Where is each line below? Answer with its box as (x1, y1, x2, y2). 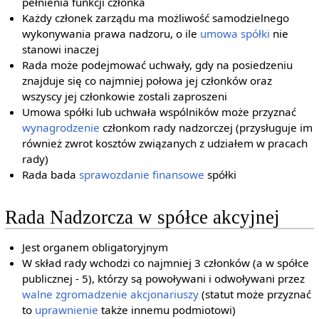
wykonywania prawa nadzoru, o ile (22, 26, 201, 41)
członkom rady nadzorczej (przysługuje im (100, 120, 313, 135)
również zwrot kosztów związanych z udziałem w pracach (22, 136, 308, 150)
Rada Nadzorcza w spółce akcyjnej (4, 206, 280, 229)
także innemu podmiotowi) (98, 302, 236, 317)
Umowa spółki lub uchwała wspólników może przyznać (22, 105, 297, 119)
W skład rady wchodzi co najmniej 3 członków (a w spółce (22, 255, 310, 270)
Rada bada (22, 167, 80, 182)
